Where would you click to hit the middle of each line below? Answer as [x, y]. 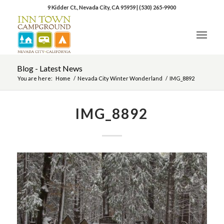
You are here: [35, 78]
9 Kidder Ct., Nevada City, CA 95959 [92, 7]
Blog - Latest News [49, 68]
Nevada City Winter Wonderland [120, 78]
